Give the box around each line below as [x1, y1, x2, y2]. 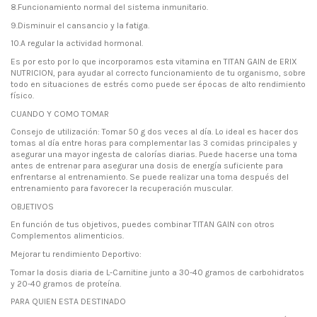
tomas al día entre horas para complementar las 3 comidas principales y [11, 138, 297, 149]
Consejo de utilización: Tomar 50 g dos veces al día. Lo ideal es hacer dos [11, 127, 299, 137]
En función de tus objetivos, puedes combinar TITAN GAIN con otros [11, 219, 275, 230]
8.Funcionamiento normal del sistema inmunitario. [11, 2, 208, 13]
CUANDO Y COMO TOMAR [11, 108, 109, 119]
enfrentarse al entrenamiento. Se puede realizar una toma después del [11, 172, 289, 183]
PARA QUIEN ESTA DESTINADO [11, 296, 126, 307]
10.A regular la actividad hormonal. [11, 38, 143, 49]
